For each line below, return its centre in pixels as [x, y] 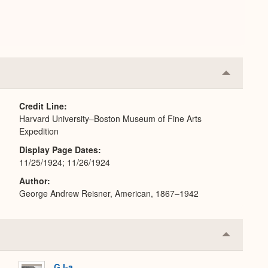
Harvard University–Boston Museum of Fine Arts [110, 118]
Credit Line [42, 106]
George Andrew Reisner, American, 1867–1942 [109, 193]
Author [33, 181]
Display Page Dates [59, 150]
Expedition [39, 131]
